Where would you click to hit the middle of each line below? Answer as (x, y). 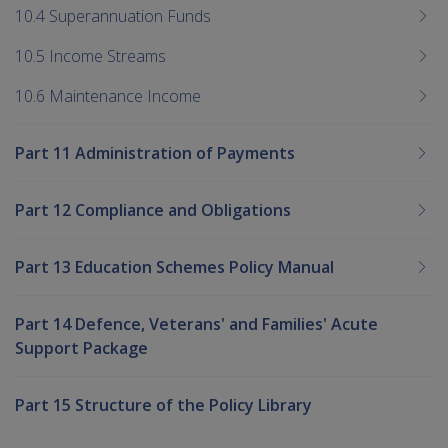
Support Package (81, 347)
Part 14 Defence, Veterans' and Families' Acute (196, 323)
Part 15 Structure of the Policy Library (163, 404)
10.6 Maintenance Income (108, 95)
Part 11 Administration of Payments (155, 152)
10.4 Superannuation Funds (113, 15)
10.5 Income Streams (90, 55)
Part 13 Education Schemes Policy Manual (174, 266)
